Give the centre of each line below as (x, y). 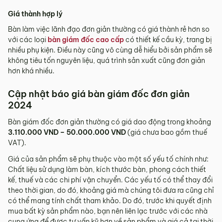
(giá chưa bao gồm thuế (166, 132)
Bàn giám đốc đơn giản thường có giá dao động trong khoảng (110, 122)
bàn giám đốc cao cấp (86, 39)
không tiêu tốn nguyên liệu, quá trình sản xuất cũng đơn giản (107, 60)
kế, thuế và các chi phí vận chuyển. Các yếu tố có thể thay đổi (110, 180)
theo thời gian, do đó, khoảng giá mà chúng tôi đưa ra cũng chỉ (111, 190)
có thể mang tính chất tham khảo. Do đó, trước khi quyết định (110, 200)
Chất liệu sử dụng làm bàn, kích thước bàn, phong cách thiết (107, 169)
